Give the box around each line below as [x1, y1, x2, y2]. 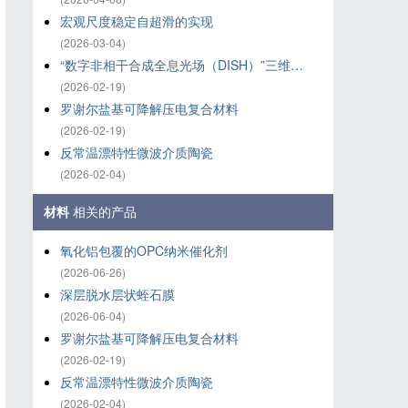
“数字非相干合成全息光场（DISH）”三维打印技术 [291, 56, 303, 74]
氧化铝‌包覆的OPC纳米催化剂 [60, 241, 228, 260]
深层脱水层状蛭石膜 [60, 285, 175, 303]
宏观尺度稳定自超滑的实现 [60, 12, 213, 30]
